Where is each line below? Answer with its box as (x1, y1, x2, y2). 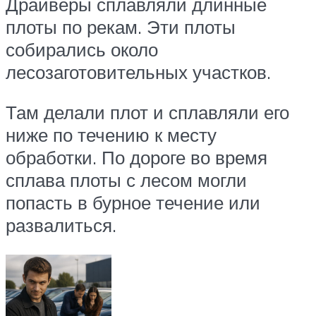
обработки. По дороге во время (6, 146, 267, 169)
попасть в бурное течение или (6, 191, 260, 214)
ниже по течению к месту (6, 123, 217, 147)
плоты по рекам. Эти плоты (6, 15, 236, 38)
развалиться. (6, 214, 116, 237)
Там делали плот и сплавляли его (6, 101, 289, 124)
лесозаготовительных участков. (6, 60, 271, 83)
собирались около (6, 37, 158, 61)
